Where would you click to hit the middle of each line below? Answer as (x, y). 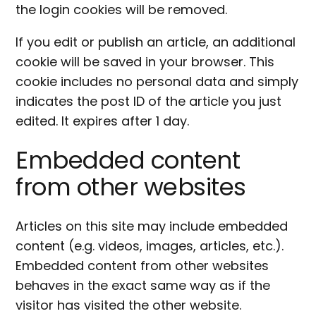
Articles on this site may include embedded (152, 226)
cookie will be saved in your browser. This (145, 62)
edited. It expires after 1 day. (103, 121)
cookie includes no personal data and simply (157, 82)
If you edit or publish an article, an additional (156, 42)
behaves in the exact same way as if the (143, 285)
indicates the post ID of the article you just (149, 102)
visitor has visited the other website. (129, 305)
